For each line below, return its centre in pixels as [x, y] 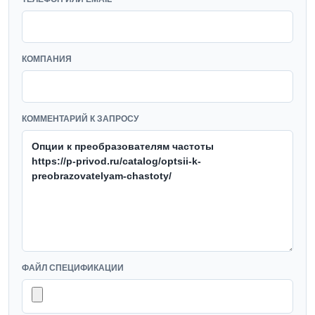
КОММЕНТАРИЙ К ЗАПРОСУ [80, 119]
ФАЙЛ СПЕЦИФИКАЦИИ [73, 268]
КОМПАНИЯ [47, 59]
